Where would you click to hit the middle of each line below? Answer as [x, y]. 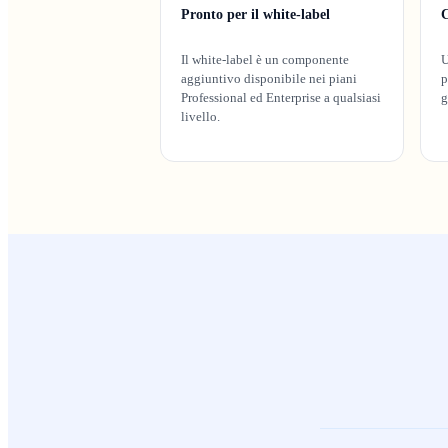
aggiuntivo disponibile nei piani [269, 78]
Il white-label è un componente [265, 59]
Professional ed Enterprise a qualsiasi [281, 97]
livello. [200, 116]
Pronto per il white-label [255, 14]
